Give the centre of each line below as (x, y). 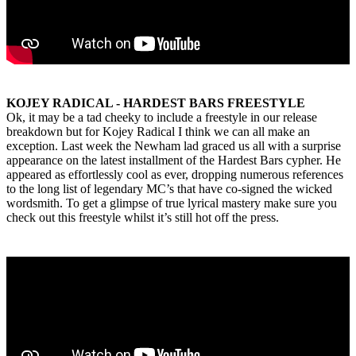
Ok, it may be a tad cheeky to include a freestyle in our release (162, 118)
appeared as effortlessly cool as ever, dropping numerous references (175, 175)
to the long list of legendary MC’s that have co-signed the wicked (169, 189)
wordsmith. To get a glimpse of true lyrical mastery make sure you (172, 203)
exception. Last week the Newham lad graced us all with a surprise (174, 146)
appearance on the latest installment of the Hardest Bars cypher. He (174, 161)
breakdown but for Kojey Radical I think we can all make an (158, 132)
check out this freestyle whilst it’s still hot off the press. (144, 218)
